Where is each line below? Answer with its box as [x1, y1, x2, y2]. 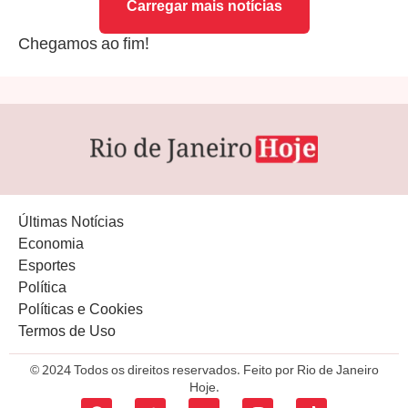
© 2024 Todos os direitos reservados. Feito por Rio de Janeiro [29, 361, 379, 383]
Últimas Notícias [18, 211, 124, 237]
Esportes [18, 255, 76, 280]
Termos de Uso [18, 321, 116, 346]
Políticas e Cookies [18, 299, 143, 324]
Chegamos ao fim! [18, 32, 149, 60]
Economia [18, 233, 84, 259]
